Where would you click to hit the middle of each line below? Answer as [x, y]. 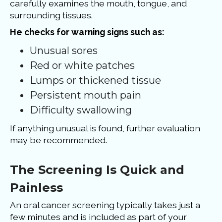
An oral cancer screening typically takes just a [105, 205]
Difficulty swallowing [81, 110]
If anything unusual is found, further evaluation [105, 128]
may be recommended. [58, 140]
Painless [36, 188]
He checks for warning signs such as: [87, 32]
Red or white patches [82, 66]
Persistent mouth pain [85, 95]
